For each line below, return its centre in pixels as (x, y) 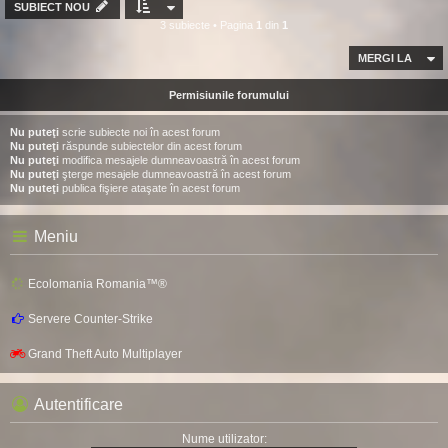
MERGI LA (385, 58)
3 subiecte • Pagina (208, 25)
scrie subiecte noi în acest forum (139, 132)
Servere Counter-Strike (91, 319)
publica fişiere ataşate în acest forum (149, 188)
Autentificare (78, 404)
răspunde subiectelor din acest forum (150, 146)
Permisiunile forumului (229, 95)
